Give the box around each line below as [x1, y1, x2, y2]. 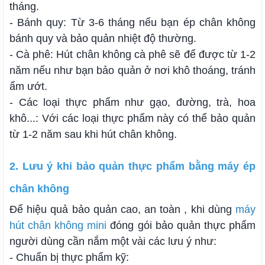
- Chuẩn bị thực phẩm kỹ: [9, 251, 132, 264]
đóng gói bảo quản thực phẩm [106, 219, 256, 232]
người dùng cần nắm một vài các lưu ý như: [9, 235, 219, 248]
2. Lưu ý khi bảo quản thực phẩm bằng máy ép [9, 160, 256, 173]
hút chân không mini [9, 219, 107, 232]
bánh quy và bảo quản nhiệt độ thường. [9, 33, 196, 45]
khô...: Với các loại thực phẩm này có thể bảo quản [9, 112, 256, 125]
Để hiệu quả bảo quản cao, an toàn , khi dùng [9, 203, 235, 216]
